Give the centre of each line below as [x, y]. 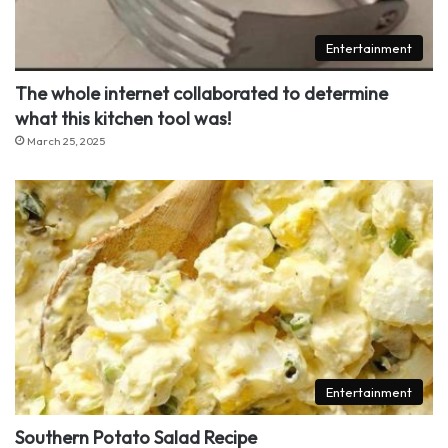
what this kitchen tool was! [123, 118]
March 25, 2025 [66, 140]
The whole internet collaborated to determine [201, 93]
